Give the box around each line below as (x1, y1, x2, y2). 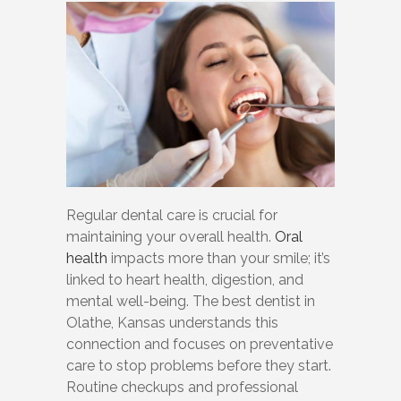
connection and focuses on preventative (66, 336, 333, 354)
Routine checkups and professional (66, 379, 298, 397)
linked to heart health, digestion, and (66, 271, 303, 289)
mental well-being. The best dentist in (66, 293, 315, 311)
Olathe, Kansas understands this (66, 314, 278, 332)
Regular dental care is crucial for (66, 207, 277, 225)
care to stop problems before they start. (66, 357, 331, 375)
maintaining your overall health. (66, 228, 275, 246)
